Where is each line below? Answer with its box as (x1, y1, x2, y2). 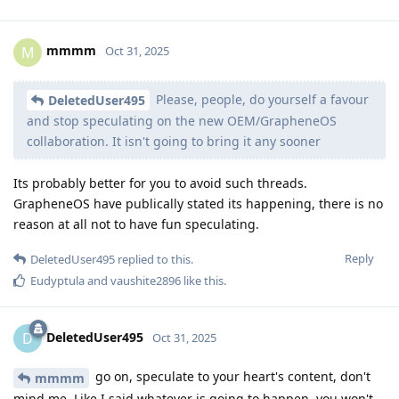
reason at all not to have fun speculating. (13, 216, 259, 233)
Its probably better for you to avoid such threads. (13, 175, 307, 192)
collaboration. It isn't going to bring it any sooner (27, 133, 321, 151)
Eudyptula (30, 273, 85, 289)
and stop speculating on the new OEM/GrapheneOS (27, 112, 337, 130)
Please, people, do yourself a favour (152, 90, 369, 108)
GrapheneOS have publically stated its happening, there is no (13, 195, 383, 213)
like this (181, 273, 224, 289)
